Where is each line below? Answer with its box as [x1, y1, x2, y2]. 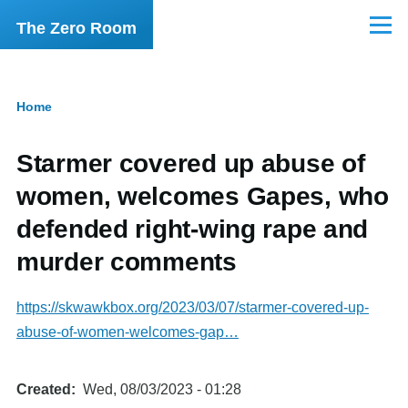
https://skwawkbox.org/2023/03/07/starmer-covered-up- [16, 300, 369, 315]
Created [16, 382, 71, 397]
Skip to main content [16, 13, 151, 28]
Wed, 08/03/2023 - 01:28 [83, 382, 241, 397]
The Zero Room [16, 19, 137, 37]
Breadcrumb [16, 110, 142, 135]
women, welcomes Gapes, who [16, 182, 389, 210]
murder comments [16, 248, 237, 276]
